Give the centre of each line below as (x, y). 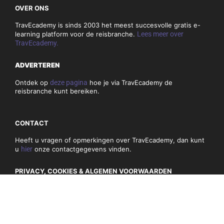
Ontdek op (32, 82)
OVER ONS (32, 8)
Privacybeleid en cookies (52, 197)
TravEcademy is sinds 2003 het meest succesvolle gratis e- (108, 25)
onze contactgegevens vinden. (82, 149)
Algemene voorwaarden (52, 188)
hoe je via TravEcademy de (130, 82)
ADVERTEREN (37, 65)
